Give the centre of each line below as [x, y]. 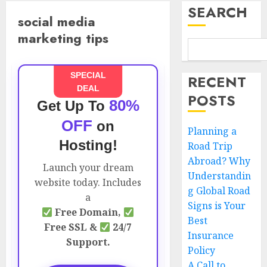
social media [57, 21]
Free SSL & [72, 227]
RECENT [217, 82]
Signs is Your [217, 206]
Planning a [212, 131]
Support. [88, 242]
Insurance [211, 235]
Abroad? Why [219, 161]
